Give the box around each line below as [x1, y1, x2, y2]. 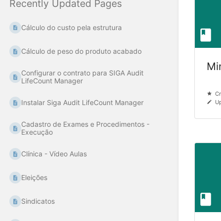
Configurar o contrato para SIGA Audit [21, 69, 144, 77]
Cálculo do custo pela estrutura [21, 23, 122, 32]
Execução [21, 128, 53, 137]
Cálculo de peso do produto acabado [21, 47, 142, 56]
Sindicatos [21, 197, 55, 206]
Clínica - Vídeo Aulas [21, 149, 87, 158]
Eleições [21, 173, 48, 182]
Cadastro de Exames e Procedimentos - [21, 120, 150, 129]
